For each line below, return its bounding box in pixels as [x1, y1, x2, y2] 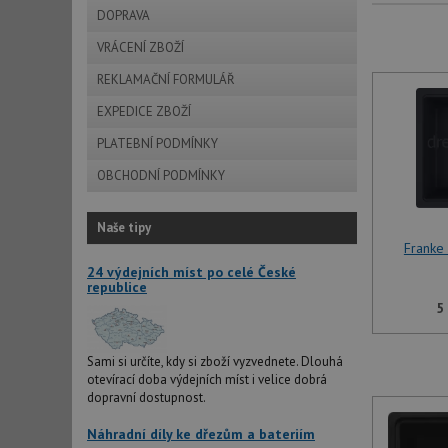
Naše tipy [97, 219, 151, 236]
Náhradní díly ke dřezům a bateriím [87, 425, 315, 443]
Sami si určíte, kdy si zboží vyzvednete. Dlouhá [87, 353, 343, 370]
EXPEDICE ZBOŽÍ [97, 103, 191, 120]
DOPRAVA [97, 7, 150, 24]
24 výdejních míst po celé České [87, 263, 296, 281]
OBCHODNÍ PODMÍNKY [97, 167, 225, 184]
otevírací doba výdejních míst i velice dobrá [87, 371, 327, 388]
